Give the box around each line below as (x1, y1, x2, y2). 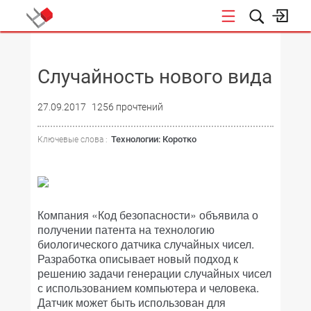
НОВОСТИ (260, 42, 303, 53)
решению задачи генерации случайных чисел (37, 265, 271, 281)
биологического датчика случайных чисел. (37, 236, 254, 252)
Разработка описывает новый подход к (37, 251, 238, 267)
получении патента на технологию (37, 221, 215, 237)
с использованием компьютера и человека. (37, 280, 259, 296)
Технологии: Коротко (111, 134, 196, 144)
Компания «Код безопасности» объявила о (37, 207, 258, 223)
